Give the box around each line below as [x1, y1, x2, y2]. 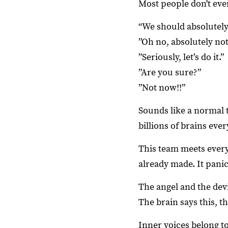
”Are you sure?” [138, 67, 201, 78]
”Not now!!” [138, 82, 185, 94]
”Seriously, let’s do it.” [138, 51, 224, 63]
